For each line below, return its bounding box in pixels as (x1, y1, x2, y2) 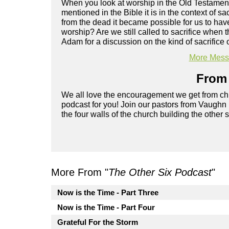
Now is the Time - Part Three (57, 188, 158, 197)
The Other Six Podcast (108, 167, 212, 178)
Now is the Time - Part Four (57, 203, 155, 212)
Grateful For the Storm (57, 218, 138, 227)
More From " (51, 167, 108, 178)
